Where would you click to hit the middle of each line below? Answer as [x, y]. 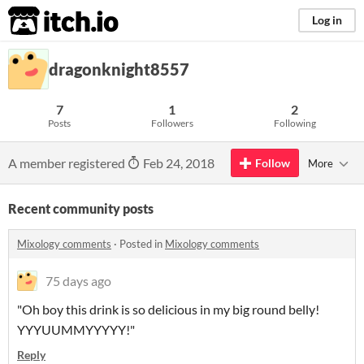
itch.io [43, 21]
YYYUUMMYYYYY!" [76, 329]
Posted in [142, 244]
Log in [327, 20]
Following [295, 123]
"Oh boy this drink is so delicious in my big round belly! [168, 309]
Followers [172, 123]
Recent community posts [81, 208]
